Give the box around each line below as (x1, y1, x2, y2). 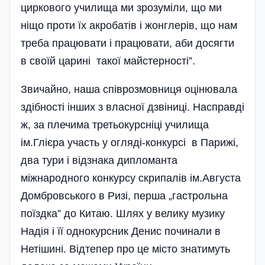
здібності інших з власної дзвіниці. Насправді (21, 101, 244, 114)
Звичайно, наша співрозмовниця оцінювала (21, 83, 237, 96)
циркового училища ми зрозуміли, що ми (21, 2, 222, 14)
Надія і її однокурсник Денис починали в (21, 225, 221, 238)
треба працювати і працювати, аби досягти (21, 37, 237, 50)
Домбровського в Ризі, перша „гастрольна (21, 190, 228, 202)
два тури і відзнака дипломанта (21, 154, 177, 167)
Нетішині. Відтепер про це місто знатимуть (21, 243, 230, 256)
